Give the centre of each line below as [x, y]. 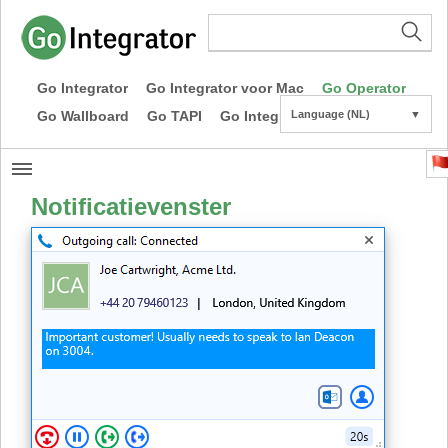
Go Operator [364, 88]
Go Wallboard [83, 116]
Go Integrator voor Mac [225, 88]
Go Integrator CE [277, 116]
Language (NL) [330, 114]
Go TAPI [174, 116]
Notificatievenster [131, 206]
